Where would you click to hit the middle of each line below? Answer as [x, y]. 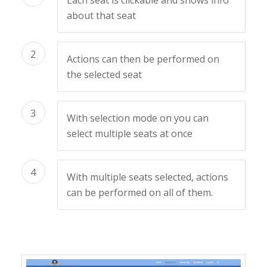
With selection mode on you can [137, 118]
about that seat [101, 15]
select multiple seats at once [129, 133]
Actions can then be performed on [143, 59]
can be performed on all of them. [139, 193]
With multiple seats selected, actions [147, 177]
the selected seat [104, 74]
